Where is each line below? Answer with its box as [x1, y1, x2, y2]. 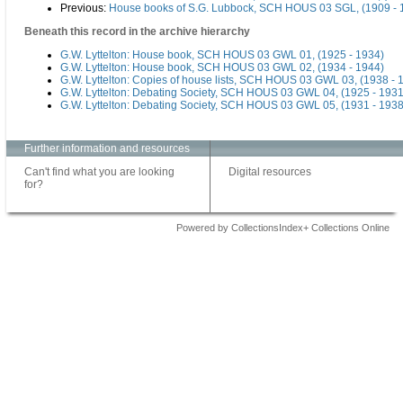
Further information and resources [24, 142, 190, 156]
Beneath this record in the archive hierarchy [24, 25, 250, 39]
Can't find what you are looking [24, 166, 175, 179]
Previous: [60, 2, 109, 15]
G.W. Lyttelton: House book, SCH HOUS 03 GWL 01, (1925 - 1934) [60, 49, 384, 62]
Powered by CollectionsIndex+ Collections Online [176, 222, 390, 234]
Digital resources [228, 166, 311, 179]
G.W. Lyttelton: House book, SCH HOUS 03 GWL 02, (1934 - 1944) [60, 61, 384, 75]
